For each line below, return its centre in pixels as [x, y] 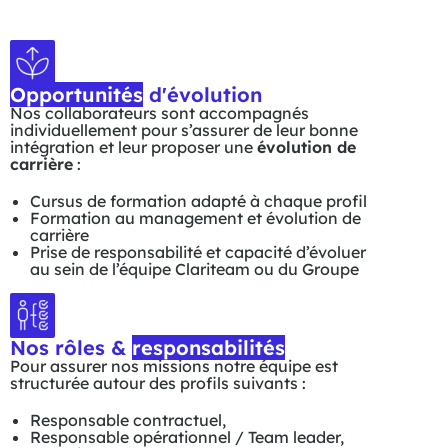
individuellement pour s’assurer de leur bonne [184, 130]
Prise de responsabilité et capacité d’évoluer [198, 252]
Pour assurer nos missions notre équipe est [174, 366]
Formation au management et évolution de [195, 218]
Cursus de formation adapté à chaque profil [198, 201]
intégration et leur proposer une [133, 147]
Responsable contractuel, [128, 420]
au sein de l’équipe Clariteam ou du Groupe [199, 269]
